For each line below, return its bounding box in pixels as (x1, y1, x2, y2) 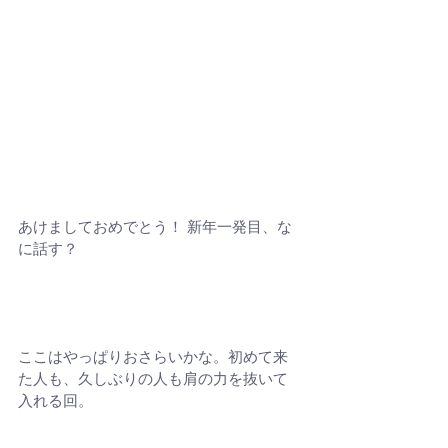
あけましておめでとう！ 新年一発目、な (18, 217, 292, 235)
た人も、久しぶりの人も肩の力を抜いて (18, 369, 288, 387)
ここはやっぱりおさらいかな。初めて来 (18, 347, 288, 365)
